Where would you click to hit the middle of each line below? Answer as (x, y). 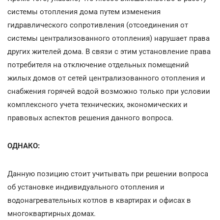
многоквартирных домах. (52, 213)
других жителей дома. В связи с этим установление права (109, 51)
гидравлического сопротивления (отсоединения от (98, 25)
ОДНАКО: (24, 146)
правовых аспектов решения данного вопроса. (90, 118)
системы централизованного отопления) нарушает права (109, 38)
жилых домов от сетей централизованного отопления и (106, 78)
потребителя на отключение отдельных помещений (98, 65)
